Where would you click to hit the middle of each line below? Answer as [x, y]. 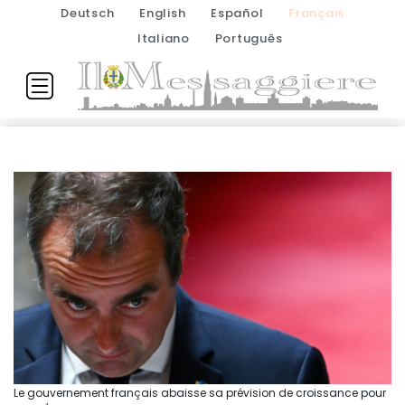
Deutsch [88, 13]
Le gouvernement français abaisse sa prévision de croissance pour [200, 393]
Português [249, 38]
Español [237, 13]
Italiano [163, 38]
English [163, 13]
